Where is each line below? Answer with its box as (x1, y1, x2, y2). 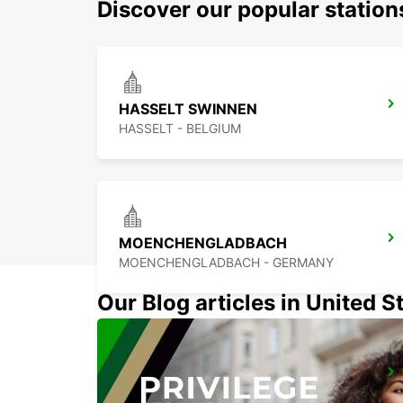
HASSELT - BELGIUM (119, 121, 241, 137)
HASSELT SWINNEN (119, 100, 257, 119)
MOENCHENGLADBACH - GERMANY (119, 255, 334, 271)
